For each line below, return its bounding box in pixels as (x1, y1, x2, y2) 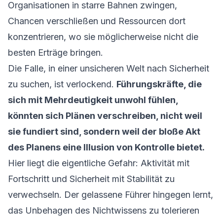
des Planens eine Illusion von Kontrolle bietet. (8, 142, 205, 152)
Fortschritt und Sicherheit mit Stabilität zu (8, 174, 175, 184)
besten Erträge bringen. (8, 47, 103, 58)
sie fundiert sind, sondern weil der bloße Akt (8, 126, 200, 137)
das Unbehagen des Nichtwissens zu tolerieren (8, 205, 199, 216)
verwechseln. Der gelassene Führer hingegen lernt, (8, 189, 213, 200)
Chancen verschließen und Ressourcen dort (8, 16, 185, 26)
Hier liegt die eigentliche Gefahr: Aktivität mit (8, 158, 189, 168)
